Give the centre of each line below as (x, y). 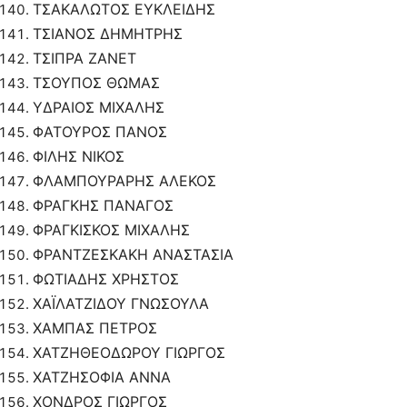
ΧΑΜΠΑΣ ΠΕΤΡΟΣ (95, 328)
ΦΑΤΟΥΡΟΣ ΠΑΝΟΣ (100, 132)
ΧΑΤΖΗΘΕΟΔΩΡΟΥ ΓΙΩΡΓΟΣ (129, 353)
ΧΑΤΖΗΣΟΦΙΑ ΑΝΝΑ (102, 377)
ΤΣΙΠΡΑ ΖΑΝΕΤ (84, 59)
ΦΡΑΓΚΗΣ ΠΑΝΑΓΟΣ (103, 206)
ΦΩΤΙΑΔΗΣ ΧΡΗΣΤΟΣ (106, 279)
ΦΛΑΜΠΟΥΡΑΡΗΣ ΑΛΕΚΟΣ (124, 181)
